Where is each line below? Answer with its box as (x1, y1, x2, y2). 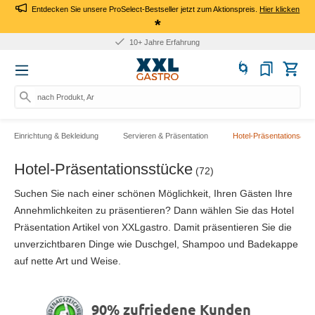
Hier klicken (259, 4, 300, 13)
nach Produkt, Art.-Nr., (37, 92, 113, 101)
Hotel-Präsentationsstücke (14, 160, 193, 178)
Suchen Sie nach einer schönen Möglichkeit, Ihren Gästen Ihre (14, 187, 292, 199)
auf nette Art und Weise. (14, 255, 121, 266)
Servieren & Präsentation (123, 131, 208, 140)
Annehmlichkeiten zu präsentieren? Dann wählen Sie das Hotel (14, 204, 294, 216)
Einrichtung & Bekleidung (14, 131, 98, 140)
